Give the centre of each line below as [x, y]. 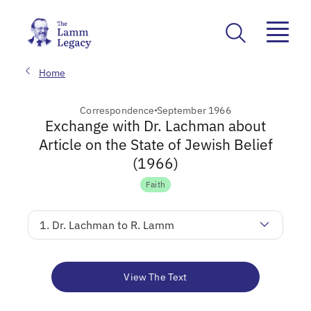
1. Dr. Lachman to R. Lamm [107, 225]
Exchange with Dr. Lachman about [155, 125]
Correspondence [117, 110]
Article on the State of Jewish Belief [155, 144]
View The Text [155, 277]
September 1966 [194, 110]
